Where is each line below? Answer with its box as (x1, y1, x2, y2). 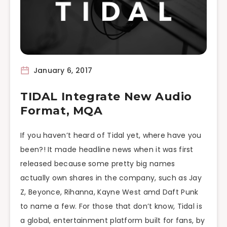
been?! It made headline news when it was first (20, 144, 194, 155)
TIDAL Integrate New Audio (20, 90, 193, 104)
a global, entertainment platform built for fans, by (20, 215, 205, 226)
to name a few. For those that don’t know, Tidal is (20, 201, 202, 212)
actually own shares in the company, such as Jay (20, 173, 202, 183)
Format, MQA (20, 104, 103, 118)
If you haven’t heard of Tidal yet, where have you (20, 130, 202, 141)
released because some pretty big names (20, 159, 175, 169)
